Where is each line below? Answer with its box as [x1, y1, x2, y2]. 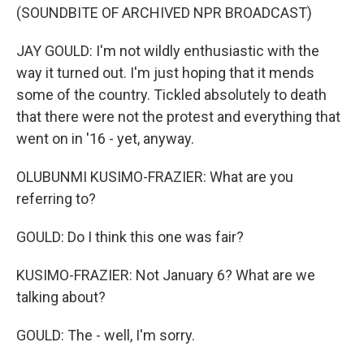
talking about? [16, 288, 106, 305]
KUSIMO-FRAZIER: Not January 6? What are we [16, 266, 315, 284]
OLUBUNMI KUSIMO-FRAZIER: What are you [16, 168, 293, 185]
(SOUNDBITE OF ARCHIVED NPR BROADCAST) [16, 4, 312, 21]
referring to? [16, 190, 96, 207]
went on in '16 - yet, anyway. [16, 130, 194, 147]
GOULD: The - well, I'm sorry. [16, 327, 195, 344]
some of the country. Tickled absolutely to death [16, 86, 327, 103]
